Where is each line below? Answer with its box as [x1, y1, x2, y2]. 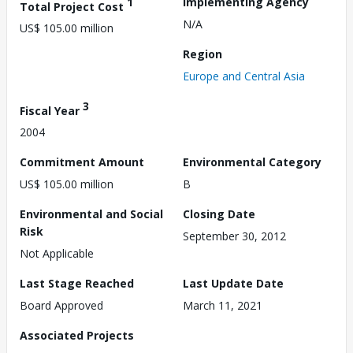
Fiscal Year [20, 102, 83, 118]
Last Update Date [183, 276, 284, 292]
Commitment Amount [20, 154, 144, 170]
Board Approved [20, 298, 103, 314]
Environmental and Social [20, 206, 163, 222]
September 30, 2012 [183, 229, 286, 244]
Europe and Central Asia [183, 68, 305, 84]
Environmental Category [183, 154, 321, 170]
